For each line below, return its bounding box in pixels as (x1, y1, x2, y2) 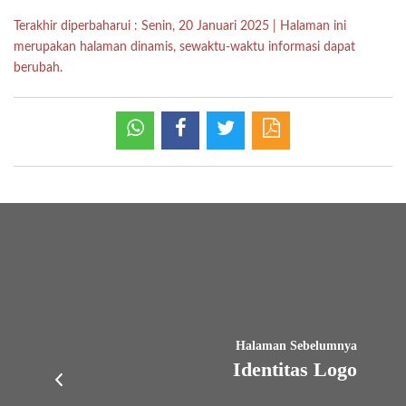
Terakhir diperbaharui (14, 20, 130, 34)
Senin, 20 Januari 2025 (141, 20, 269, 34)
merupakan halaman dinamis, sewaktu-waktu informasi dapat (14, 41, 355, 54)
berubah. (14, 62, 63, 75)
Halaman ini (280, 20, 346, 34)
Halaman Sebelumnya (236, 338, 358, 353)
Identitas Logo (233, 357, 358, 381)
